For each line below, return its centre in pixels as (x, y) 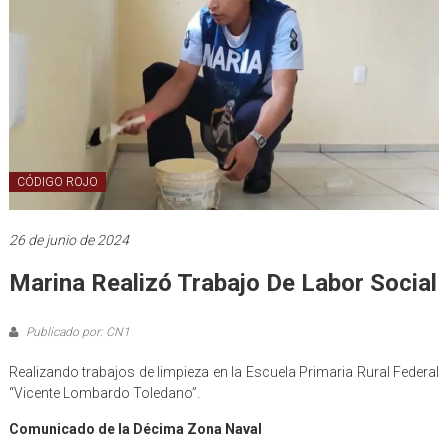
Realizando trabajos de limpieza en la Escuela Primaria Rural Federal (224, 372)
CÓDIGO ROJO (57, 182)
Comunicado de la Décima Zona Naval (135, 429)
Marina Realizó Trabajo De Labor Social (222, 283)
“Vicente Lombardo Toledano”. (104, 393)
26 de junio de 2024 (68, 240)
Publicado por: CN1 (76, 332)
